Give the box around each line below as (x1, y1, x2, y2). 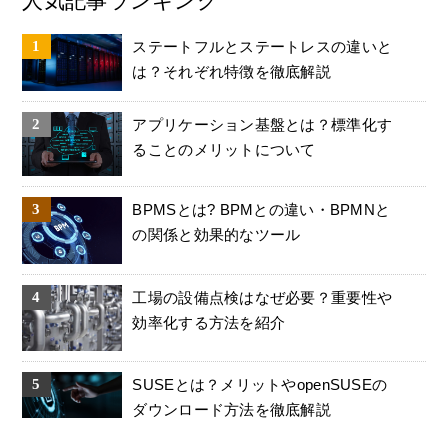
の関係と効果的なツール (132, 225, 301, 243)
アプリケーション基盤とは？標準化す (132, 115, 393, 133)
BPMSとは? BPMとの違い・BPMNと (132, 200, 391, 218)
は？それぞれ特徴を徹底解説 (132, 63, 332, 81)
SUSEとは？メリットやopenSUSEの (132, 376, 388, 394)
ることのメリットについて (132, 140, 316, 158)
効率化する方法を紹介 (132, 313, 286, 331)
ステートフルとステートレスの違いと (132, 38, 393, 56)
